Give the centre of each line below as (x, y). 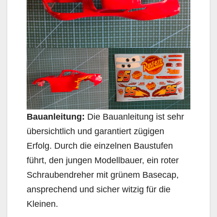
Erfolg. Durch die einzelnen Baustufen (100, 146)
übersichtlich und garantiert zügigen (95, 131)
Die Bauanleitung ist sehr (134, 116)
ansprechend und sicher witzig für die (99, 189)
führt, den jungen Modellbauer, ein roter (103, 160)
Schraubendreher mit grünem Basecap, (103, 175)
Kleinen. (42, 204)
